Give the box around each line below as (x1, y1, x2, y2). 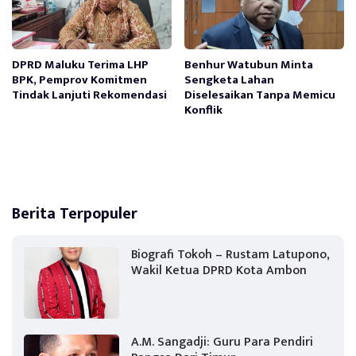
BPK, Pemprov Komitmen (12, 69, 147, 90)
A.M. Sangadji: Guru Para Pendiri (131, 331, 313, 353)
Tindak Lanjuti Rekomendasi (12, 84, 167, 105)
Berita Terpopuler (12, 199, 137, 227)
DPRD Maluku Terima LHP (12, 54, 149, 75)
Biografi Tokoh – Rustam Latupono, (131, 243, 330, 265)
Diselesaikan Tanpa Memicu (184, 84, 336, 105)
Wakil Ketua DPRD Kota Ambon (131, 259, 307, 281)
